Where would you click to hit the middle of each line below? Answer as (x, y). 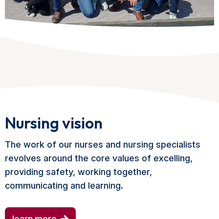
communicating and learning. (64, 186)
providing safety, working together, (78, 172)
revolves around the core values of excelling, (99, 158)
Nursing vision (54, 123)
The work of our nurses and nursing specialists (103, 145)
